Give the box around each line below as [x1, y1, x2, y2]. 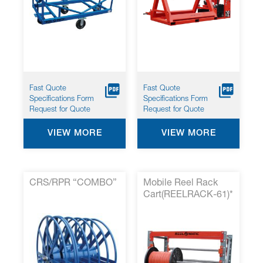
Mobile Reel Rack [143, 178, 218, 188]
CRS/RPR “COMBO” [29, 178, 117, 188]
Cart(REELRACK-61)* [143, 190, 233, 200]
